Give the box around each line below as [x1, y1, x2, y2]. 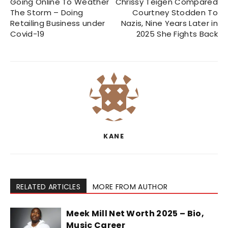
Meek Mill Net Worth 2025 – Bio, [66, 208, 204, 220]
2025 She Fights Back [136, 28, 218, 40]
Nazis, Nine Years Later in [121, 18, 218, 29]
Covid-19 [10, 28, 45, 40]
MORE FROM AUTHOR [93, 182, 168, 192]
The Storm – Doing [10, 7, 83, 18]
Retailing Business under [10, 18, 105, 29]
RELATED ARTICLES [16, 182, 81, 192]
